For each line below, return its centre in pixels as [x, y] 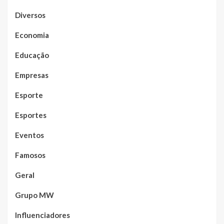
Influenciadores [42, 215]
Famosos [30, 155]
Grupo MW [34, 195]
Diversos [30, 15]
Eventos [29, 135]
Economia [32, 35]
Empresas [32, 75]
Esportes [31, 115]
